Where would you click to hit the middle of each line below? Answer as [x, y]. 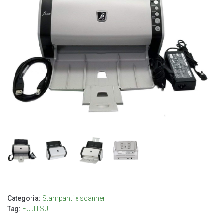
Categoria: [25, 198]
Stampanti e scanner [74, 198]
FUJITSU [35, 209]
